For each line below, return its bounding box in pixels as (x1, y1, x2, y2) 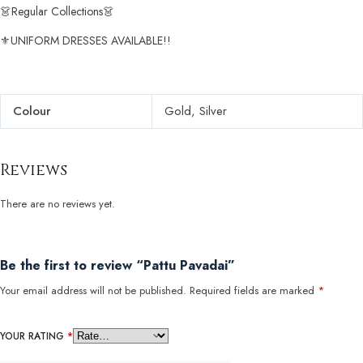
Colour (13, 102, 51, 121)
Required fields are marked (190, 283, 318, 299)
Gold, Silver (164, 102, 227, 121)
